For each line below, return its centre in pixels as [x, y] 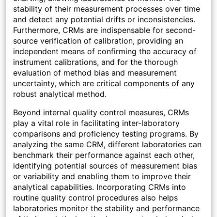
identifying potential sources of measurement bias [105, 166]
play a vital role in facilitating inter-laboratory [96, 123]
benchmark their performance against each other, [104, 155]
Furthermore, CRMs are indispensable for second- [104, 30]
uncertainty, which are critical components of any [104, 84]
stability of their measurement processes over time [107, 9]
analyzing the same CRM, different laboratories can [107, 145]
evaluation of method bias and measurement [95, 73]
